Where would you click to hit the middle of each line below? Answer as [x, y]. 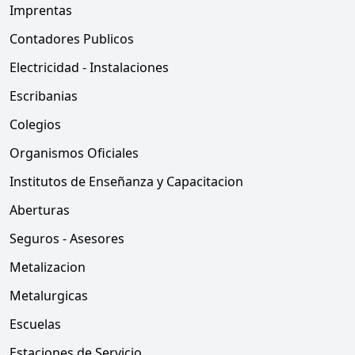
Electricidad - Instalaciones [89, 67]
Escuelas [35, 324]
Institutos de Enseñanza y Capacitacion [126, 181]
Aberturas [40, 210]
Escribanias [44, 96]
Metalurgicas [49, 296]
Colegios [35, 124]
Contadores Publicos [72, 39]
